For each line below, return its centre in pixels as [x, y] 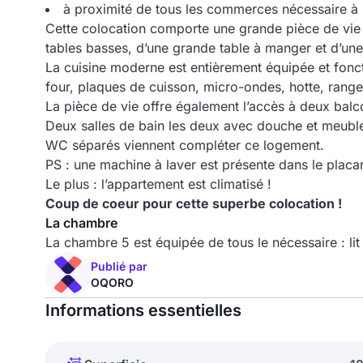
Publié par [119, 266]
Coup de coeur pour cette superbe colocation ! [194, 203]
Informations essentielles [143, 310]
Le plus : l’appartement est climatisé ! [158, 184]
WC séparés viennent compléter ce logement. [185, 145]
